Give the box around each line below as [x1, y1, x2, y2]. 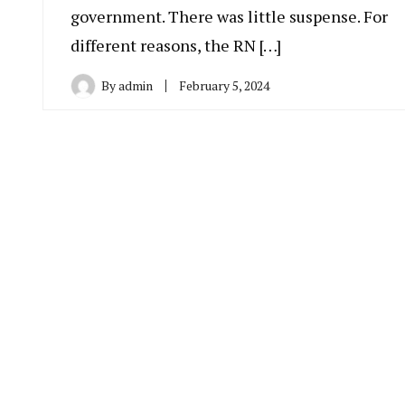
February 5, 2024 [179, 77, 269, 95]
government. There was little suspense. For [71, 5, 388, 28]
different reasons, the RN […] [71, 34, 281, 57]
